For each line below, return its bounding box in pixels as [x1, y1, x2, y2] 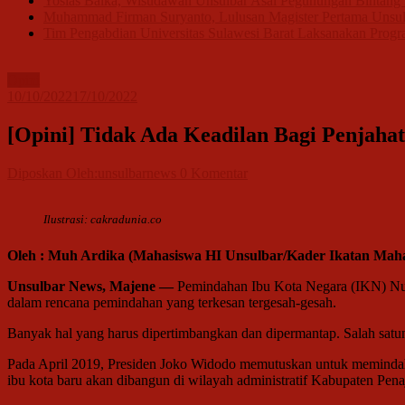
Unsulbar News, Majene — [7, 278, 174, 294]
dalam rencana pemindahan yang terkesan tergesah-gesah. [7, 294, 336, 310]
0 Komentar [180, 165, 248, 182]
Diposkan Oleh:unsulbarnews [7, 165, 180, 182]
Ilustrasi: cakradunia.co [43, 212, 162, 227]
